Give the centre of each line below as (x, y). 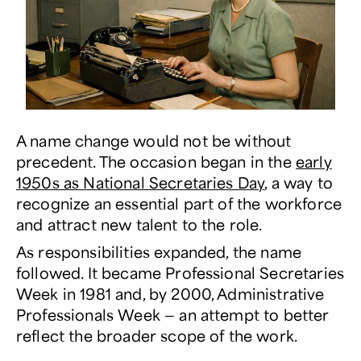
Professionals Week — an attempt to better (173, 314)
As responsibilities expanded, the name (159, 251)
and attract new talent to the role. (139, 224)
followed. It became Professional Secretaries (180, 272)
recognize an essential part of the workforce (179, 203)
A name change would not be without (154, 140)
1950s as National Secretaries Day (141, 182)
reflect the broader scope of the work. (157, 335)
